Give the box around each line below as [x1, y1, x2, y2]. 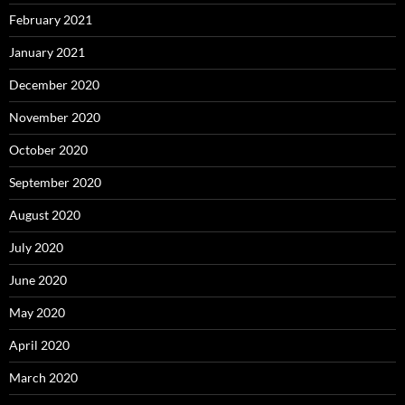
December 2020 [9, 76, 99, 92]
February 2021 [9, 11, 92, 27]
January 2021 [9, 43, 85, 60]
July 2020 [9, 239, 63, 255]
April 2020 [9, 336, 70, 353]
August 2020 [9, 206, 80, 222]
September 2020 [9, 174, 101, 190]
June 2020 [9, 271, 67, 287]
